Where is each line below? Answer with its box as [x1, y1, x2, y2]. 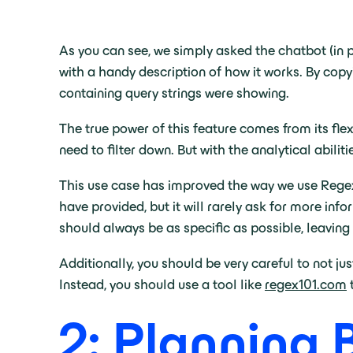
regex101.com [265, 277, 347, 292]
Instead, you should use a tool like [59, 277, 265, 292]
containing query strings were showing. [59, 85, 289, 101]
